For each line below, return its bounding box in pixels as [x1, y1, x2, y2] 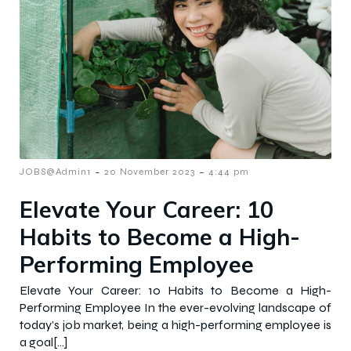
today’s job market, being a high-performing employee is [20, 317, 331, 332]
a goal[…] [20, 334, 67, 349]
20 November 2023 [104, 165, 195, 177]
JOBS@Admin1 [20, 165, 91, 177]
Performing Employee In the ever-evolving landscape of [20, 299, 331, 315]
